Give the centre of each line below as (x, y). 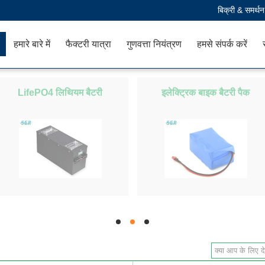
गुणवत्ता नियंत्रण (154, 44)
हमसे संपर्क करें (222, 44)
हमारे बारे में (32, 44)
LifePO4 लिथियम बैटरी (60, 93)
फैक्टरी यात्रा (88, 44)
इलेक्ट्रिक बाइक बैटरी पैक (206, 93)
